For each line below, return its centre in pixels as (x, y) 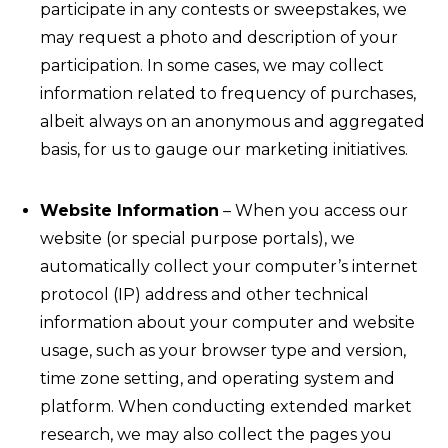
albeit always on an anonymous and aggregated (232, 121)
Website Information (129, 210)
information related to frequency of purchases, (228, 93)
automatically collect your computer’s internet (229, 266)
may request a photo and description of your (219, 37)
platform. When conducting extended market (226, 406)
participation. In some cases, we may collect (212, 65)
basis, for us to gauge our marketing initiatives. (224, 149)
